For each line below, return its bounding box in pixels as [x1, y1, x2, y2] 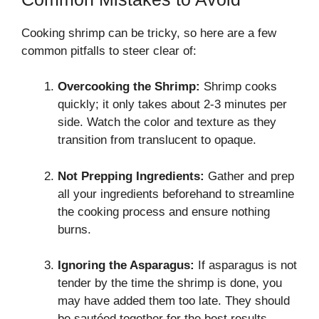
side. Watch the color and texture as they [58, 115, 276, 129]
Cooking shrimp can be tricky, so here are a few [21, 26, 276, 40]
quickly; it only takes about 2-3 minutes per [58, 98, 287, 111]
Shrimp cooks [200, 80, 277, 93]
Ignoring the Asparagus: [58, 258, 194, 272]
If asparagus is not [194, 258, 297, 272]
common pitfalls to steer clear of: [21, 43, 197, 58]
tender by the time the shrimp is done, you [58, 276, 282, 290]
